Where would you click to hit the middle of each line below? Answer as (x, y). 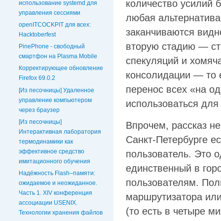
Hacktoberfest (37, 35)
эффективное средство (52, 151)
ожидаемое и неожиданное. (58, 183)
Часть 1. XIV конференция (55, 193)
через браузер (39, 110)
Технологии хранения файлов (61, 212)
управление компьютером (55, 100)
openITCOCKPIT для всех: (55, 25)
